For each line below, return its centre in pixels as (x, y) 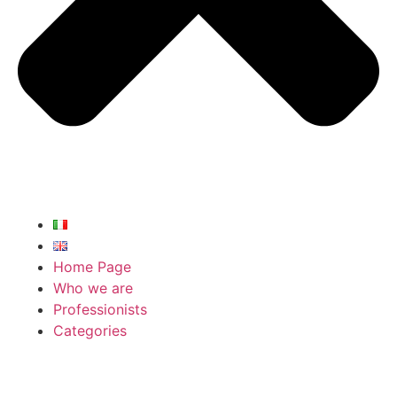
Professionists (100, 310)
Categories (90, 331)
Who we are (93, 288)
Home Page (92, 267)
